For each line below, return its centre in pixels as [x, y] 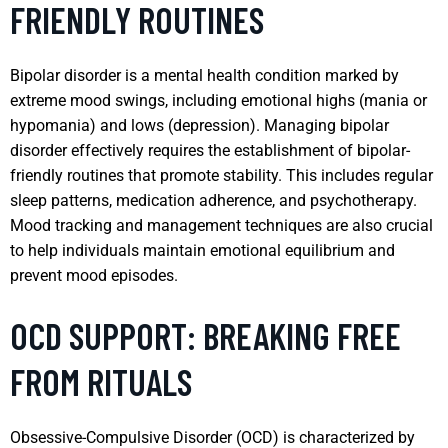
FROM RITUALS [101, 381]
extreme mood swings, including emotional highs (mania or [218, 100]
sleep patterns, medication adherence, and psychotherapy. [213, 200]
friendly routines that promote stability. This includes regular [221, 175]
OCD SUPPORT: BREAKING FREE [205, 335]
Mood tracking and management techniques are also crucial [221, 225]
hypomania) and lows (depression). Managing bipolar [199, 125]
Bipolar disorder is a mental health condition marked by [204, 75]
